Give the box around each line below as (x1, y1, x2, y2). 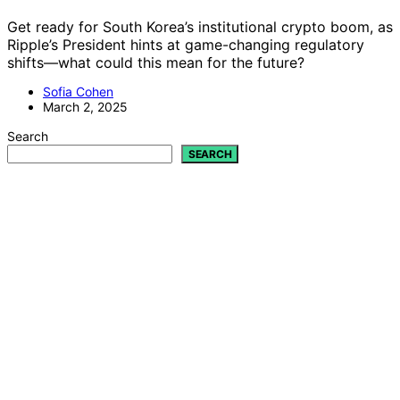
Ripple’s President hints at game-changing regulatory (7, 35, 364, 54)
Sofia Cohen (43, 83, 113, 99)
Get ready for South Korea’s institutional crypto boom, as (7, 17, 393, 36)
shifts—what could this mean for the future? (7, 53, 304, 71)
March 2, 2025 (43, 98, 128, 114)
